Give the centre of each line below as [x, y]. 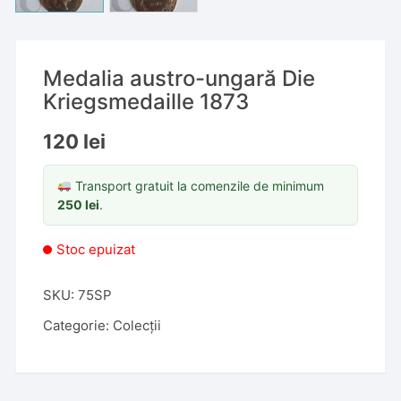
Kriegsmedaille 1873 [146, 102]
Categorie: [78, 325]
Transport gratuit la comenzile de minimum [198, 186]
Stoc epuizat [96, 249]
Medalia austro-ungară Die [179, 78]
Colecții [137, 325]
